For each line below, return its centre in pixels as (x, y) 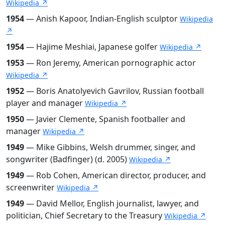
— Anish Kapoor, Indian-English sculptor (102, 18)
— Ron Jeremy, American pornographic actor (110, 63)
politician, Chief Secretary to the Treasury (85, 215)
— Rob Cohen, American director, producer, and (115, 175)
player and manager (45, 103)
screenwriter (31, 187)
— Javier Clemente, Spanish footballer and (105, 119)
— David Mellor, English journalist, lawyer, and (111, 203)
